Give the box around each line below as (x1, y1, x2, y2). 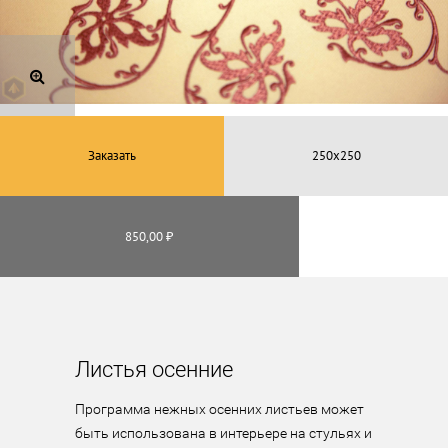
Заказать (88, 147, 136, 165)
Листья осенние (74, 357, 233, 382)
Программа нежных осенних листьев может (74, 401, 364, 417)
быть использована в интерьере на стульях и (74, 425, 372, 441)
